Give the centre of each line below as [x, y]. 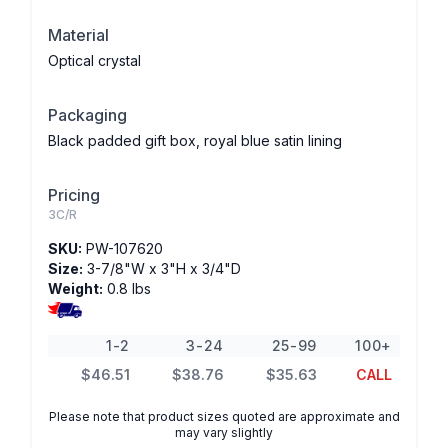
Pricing [74, 195]
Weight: [75, 288]
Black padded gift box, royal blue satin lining [195, 140]
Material [78, 35]
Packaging [87, 115]
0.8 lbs [127, 288]
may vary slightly [224, 432]
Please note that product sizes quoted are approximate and [224, 416]
